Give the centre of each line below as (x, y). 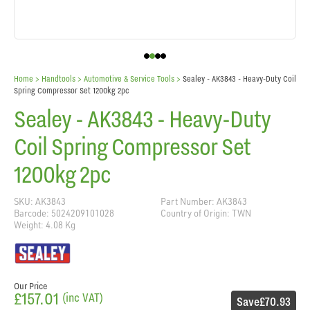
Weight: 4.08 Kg (45, 225)
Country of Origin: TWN (206, 213)
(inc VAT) (83, 297)
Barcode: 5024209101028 (64, 213)
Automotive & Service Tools (129, 78)
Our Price (30, 285)
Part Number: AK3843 (204, 201)
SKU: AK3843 (40, 201)
